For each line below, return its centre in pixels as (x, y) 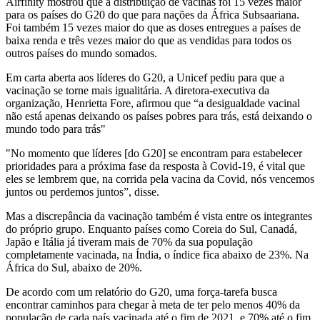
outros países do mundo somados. (81, 54)
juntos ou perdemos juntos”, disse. (82, 192)
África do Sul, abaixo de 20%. (74, 268)
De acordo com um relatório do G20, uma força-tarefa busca (141, 292)
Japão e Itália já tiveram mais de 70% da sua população (129, 242)
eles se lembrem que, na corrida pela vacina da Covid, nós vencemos (160, 179)
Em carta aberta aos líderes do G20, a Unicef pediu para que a (145, 78)
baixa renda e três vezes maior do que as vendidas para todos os (149, 41)
